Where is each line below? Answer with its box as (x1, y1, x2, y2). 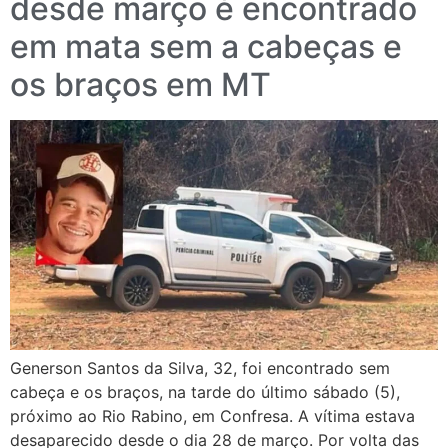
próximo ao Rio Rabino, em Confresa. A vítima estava (10, 406, 415, 427)
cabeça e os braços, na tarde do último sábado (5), (10, 382, 400, 403)
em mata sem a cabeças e (10, 26, 402, 66)
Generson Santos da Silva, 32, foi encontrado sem (10, 358, 390, 379)
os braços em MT (10, 64, 271, 104)
